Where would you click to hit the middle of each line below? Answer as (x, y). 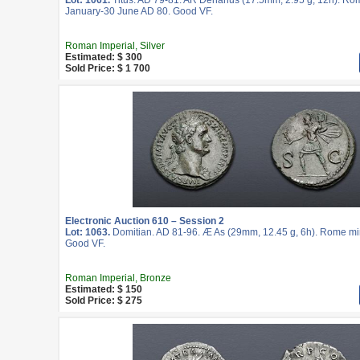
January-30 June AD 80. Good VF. (139, 11)
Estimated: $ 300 (104, 57)
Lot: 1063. (88, 232)
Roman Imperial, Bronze (118, 278)
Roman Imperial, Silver (115, 46)
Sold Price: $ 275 (104, 301)
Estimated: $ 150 (104, 289)
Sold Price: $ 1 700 (108, 68)
